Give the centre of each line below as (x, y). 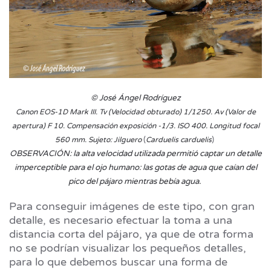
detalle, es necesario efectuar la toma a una (121, 220)
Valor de (241, 112)
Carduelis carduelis (179, 139)
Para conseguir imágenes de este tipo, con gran (132, 206)
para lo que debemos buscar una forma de (118, 262)
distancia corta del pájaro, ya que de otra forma (131, 234)
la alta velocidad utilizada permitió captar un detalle (167, 153)
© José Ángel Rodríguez (135, 98)
